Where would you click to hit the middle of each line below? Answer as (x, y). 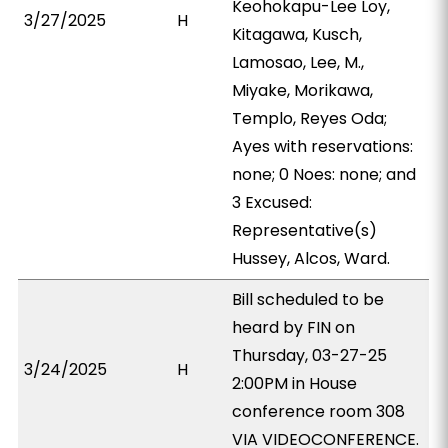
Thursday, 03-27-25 (310, 355)
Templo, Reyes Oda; (310, 118)
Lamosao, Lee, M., (298, 62)
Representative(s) (305, 230)
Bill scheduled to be (308, 299)
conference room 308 (319, 411)
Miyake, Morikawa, (303, 90)
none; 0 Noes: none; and (324, 174)
